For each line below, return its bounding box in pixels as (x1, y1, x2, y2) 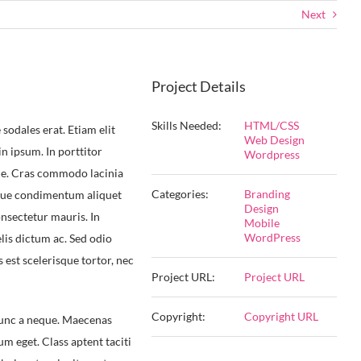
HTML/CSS (243, 118, 299, 132)
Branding (243, 187, 290, 201)
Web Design (243, 133, 305, 147)
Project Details (151, 77, 246, 95)
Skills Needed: (151, 118, 222, 132)
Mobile (243, 216, 280, 230)
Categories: (151, 187, 209, 201)
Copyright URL (243, 309, 318, 323)
